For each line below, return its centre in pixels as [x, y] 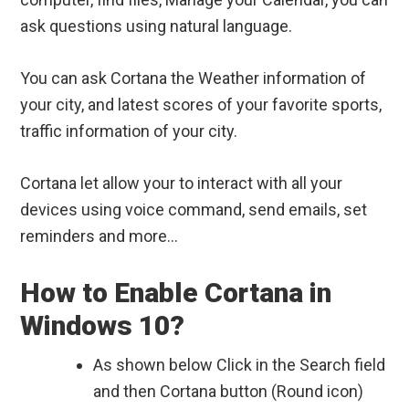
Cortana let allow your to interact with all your [182, 184]
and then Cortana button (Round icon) [229, 392]
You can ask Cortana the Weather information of [194, 79]
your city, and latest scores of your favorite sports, [201, 105]
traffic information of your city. [129, 131]
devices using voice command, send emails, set [194, 210]
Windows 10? [103, 326]
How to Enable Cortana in [176, 293]
